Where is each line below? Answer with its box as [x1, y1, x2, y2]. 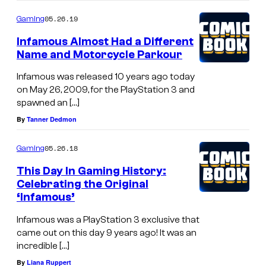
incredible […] [17, 240, 69, 251]
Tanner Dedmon [27, 115, 77, 124]
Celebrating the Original [17, 178, 148, 191]
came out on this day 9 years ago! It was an [17, 227, 197, 238]
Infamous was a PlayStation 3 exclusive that [17, 214, 199, 225]
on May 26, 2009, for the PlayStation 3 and [17, 84, 195, 96]
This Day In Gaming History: [17, 164, 166, 178]
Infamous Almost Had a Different [17, 34, 194, 48]
